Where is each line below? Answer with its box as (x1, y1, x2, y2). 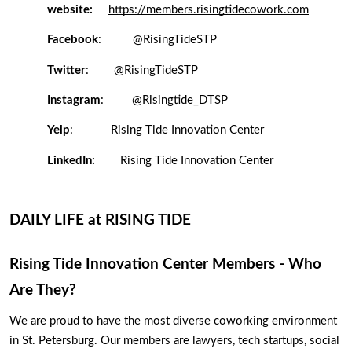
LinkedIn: (47, 154, 95, 167)
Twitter (47, 64, 86, 76)
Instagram (47, 94, 101, 107)
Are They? (9, 283, 80, 299)
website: (47, 4, 93, 16)
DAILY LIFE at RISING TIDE (9, 212, 191, 228)
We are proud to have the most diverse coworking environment (9, 315, 337, 328)
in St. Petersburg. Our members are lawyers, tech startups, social (9, 335, 339, 347)
